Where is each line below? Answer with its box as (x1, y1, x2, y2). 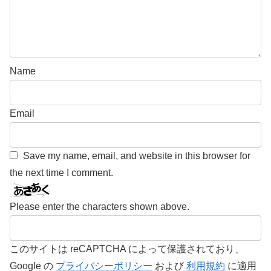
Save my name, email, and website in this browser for (23, 151, 250, 162)
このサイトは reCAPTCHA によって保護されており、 (10, 244, 244, 255)
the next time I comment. (10, 168, 113, 178)
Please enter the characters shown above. (10, 201, 189, 212)
